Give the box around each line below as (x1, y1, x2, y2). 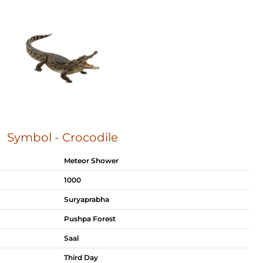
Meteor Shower (64, 156, 119, 165)
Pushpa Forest (64, 214, 116, 223)
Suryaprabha (64, 195, 109, 204)
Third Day (64, 253, 98, 262)
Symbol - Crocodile (6, 130, 118, 144)
